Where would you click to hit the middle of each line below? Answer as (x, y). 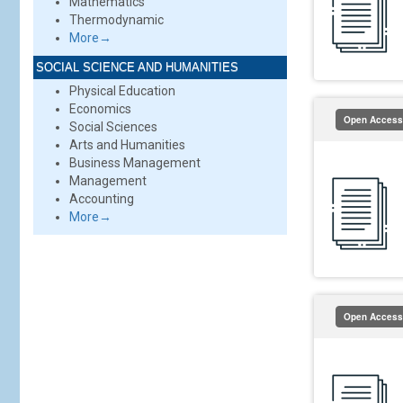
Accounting (102, 199)
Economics (100, 109)
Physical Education (122, 91)
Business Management (135, 163)
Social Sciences (113, 127)
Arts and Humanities (127, 145)
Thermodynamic (116, 20)
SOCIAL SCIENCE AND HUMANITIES (137, 67)
